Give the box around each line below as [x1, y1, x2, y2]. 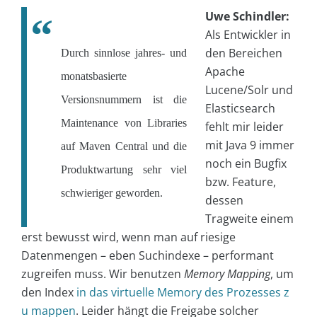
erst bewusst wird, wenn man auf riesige [21, 229, 236, 246]
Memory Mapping [184, 266, 270, 282]
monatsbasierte [61, 70, 127, 83]
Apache [205, 64, 245, 80]
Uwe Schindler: [205, 8, 289, 25]
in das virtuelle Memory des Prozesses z [76, 284, 289, 301]
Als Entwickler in [205, 27, 291, 43]
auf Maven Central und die [61, 140, 187, 153]
